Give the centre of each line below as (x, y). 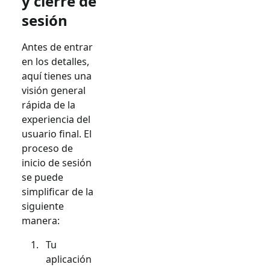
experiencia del (56, 119)
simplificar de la (58, 191)
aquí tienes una (57, 76)
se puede (42, 177)
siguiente (43, 206)
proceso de (47, 148)
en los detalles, (55, 61)
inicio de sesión (57, 162)
